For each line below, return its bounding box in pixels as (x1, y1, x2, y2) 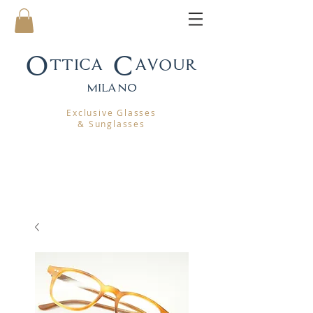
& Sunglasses (78, 117, 145, 129)
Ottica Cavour (25, 50, 198, 80)
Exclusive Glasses (66, 106, 156, 118)
